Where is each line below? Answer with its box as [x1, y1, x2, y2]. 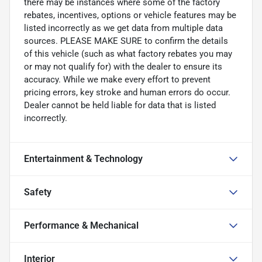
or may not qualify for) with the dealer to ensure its [24, 61, 222, 72]
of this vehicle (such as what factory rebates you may [24, 48, 232, 59]
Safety [24, 186, 51, 198]
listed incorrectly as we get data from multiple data [24, 22, 223, 33]
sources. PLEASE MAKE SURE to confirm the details [24, 35, 228, 46]
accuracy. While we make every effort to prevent [24, 74, 211, 85]
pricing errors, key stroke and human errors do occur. [24, 87, 230, 98]
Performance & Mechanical [24, 219, 139, 231]
